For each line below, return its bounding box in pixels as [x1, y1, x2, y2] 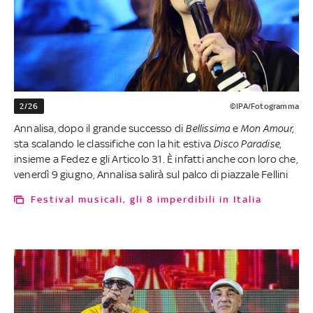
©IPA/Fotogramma [229, 101, 299, 111]
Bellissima [185, 122, 231, 134]
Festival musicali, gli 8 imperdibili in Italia [37, 194, 262, 205]
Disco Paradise [213, 137, 280, 150]
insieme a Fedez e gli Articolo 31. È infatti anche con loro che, [14, 152, 298, 165]
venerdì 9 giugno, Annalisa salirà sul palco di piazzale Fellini [14, 168, 289, 180]
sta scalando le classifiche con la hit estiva [14, 137, 214, 150]
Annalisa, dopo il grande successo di [14, 122, 186, 134]
